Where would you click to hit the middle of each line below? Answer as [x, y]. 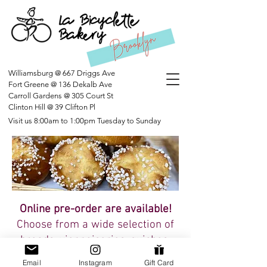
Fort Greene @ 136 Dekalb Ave [60, 84]
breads [37, 240]
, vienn [70, 240]
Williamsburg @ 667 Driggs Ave [63, 73]
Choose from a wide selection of [95, 225]
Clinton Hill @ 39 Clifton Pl [52, 107]
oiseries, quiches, [128, 240]
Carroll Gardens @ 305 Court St [61, 96]
